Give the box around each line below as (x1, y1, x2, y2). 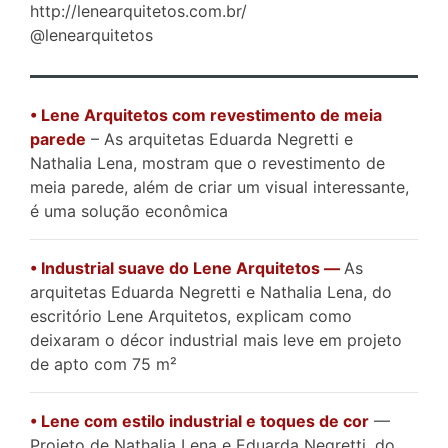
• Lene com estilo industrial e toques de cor (30, 410, 369, 431)
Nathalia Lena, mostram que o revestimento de (30, 152, 385, 173)
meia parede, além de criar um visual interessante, (30, 176, 409, 197)
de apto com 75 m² (30, 353, 177, 374)
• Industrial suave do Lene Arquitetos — (30, 257, 344, 278)
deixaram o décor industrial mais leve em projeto (30, 329, 402, 350)
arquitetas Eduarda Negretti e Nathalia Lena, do (30, 281, 392, 302)
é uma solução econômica (30, 200, 228, 221)
